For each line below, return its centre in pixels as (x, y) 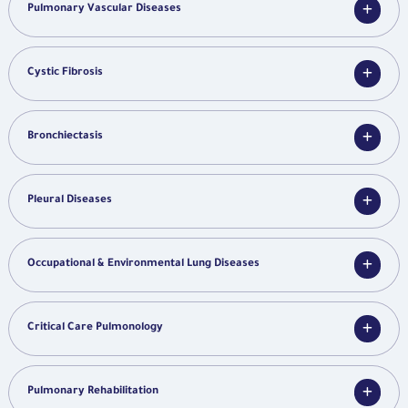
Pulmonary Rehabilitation (93, 393)
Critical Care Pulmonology (95, 329)
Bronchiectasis (65, 138)
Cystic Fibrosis (65, 74)
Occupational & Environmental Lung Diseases (143, 265)
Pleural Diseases (70, 201)
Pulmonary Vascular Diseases (104, 10)
